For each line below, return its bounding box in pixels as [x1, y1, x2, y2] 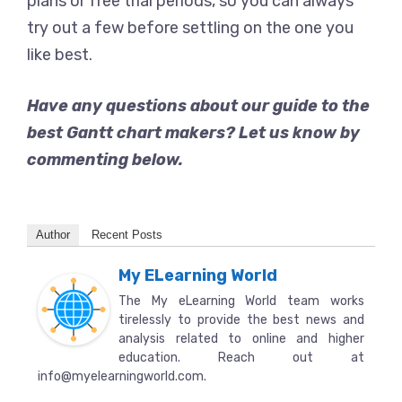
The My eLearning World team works [118, 293, 364, 309]
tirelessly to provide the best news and [118, 312, 364, 328]
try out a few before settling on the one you [27, 18, 354, 38]
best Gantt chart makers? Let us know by [27, 123, 360, 143]
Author [36, 228, 70, 241]
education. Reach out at [118, 350, 364, 365]
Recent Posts [92, 228, 162, 241]
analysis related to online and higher [118, 331, 364, 346]
